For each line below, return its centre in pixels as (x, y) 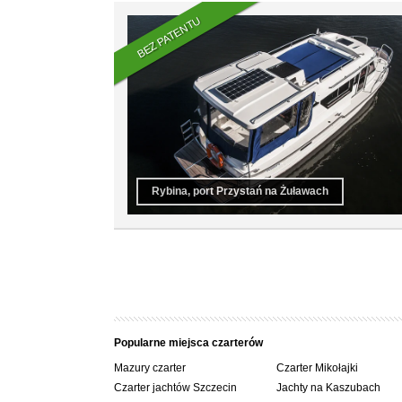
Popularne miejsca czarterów (188, 342)
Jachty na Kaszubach (328, 387)
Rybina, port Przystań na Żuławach (240, 191)
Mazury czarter (150, 367)
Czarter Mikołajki (317, 367)
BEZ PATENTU (169, 37)
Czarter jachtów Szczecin (175, 387)
